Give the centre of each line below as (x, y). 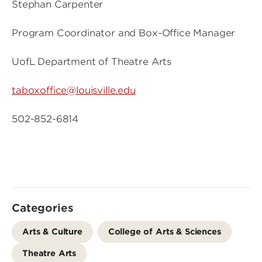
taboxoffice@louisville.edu (74, 90)
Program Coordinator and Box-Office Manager (125, 33)
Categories (43, 208)
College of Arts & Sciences (164, 231)
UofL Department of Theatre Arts (94, 62)
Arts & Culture (52, 231)
